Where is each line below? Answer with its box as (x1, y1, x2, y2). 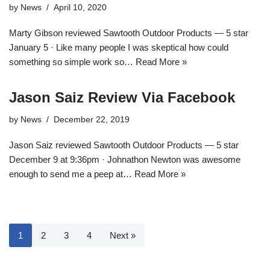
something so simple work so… (9, 56, 136, 67)
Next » (110, 230, 136, 240)
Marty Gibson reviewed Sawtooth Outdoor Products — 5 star (9, 27, 248, 38)
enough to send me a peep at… (9, 168, 134, 179)
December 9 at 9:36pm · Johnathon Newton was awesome (9, 154, 240, 165)
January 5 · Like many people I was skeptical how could (9, 42, 228, 52)
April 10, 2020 (54, 2, 107, 12)
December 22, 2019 (54, 115, 130, 124)
